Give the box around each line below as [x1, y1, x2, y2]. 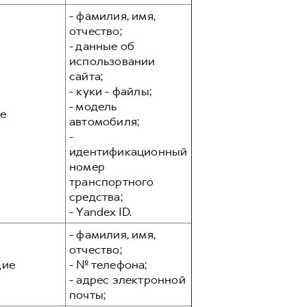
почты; [69, 287, 106, 302]
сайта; [69, 69, 103, 84]
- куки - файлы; [69, 84, 151, 99]
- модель [69, 99, 117, 114]
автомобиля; [69, 114, 140, 129]
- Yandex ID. [69, 204, 132, 219]
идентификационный [69, 144, 188, 159]
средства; [69, 189, 123, 204]
